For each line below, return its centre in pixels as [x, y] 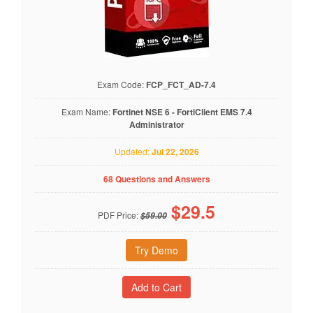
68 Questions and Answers [156, 179]
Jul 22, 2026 [175, 152]
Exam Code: [122, 84]
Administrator [156, 124]
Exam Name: [87, 111]
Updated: [133, 151]
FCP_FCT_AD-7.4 [181, 85]
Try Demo [156, 250]
